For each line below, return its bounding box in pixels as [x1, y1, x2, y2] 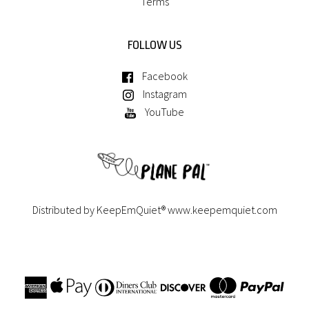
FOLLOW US [127, 38, 182, 52]
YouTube [143, 104, 184, 119]
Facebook [139, 68, 188, 83]
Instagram [140, 86, 187, 101]
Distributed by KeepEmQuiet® [32, 203, 168, 217]
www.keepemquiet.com [167, 203, 277, 217]
